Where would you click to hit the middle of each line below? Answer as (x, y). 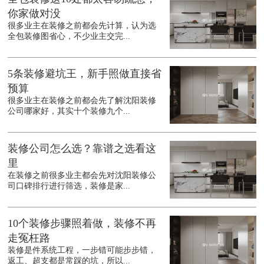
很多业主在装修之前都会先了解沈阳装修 (82, 101)
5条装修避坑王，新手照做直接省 (85, 74)
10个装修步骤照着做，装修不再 (82, 224)
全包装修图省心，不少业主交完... (69, 37)
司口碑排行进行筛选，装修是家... (69, 186)
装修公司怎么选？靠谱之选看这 (82, 149)
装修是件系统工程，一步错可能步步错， (82, 250)
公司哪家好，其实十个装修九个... (69, 111)
